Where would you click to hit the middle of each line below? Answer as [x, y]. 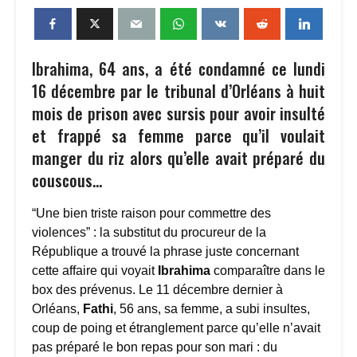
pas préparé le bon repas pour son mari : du [155, 347]
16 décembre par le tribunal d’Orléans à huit [178, 90]
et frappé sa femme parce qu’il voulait [178, 135]
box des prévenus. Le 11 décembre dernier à [157, 289]
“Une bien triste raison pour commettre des [151, 213]
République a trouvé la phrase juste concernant [165, 251]
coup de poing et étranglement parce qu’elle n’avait [176, 328]
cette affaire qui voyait [95, 270]
